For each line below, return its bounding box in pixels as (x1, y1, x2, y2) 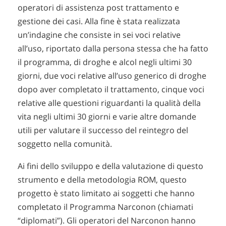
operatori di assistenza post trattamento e (18, 2, 179, 13)
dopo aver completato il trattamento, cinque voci (18, 83, 204, 95)
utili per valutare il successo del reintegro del (18, 124, 188, 136)
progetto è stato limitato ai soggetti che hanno (18, 188, 195, 199)
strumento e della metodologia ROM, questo (18, 174, 187, 186)
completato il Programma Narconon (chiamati (18, 201, 193, 213)
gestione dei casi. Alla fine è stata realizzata (18, 15, 180, 27)
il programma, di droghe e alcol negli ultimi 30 (18, 56, 192, 68)
